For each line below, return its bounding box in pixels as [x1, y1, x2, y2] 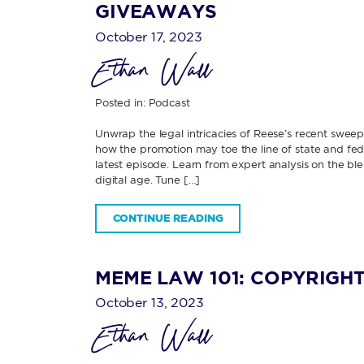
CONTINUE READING [112, 212, 223, 224]
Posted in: [95, 96, 149, 108]
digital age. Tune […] [95, 174, 201, 186]
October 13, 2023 [95, 295, 204, 310]
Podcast [148, 96, 190, 108]
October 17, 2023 [95, 28, 202, 44]
